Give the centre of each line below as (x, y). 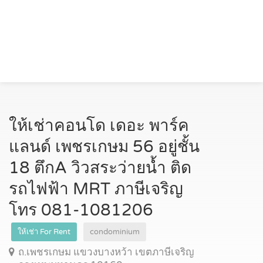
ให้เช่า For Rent (44, 232)
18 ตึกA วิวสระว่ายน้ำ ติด (100, 168)
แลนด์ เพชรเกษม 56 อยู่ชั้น (104, 147)
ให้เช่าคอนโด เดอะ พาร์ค (99, 126)
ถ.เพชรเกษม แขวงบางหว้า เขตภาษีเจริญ (106, 252)
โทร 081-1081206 (81, 210)
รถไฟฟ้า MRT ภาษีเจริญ (96, 189)
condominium (115, 232)
